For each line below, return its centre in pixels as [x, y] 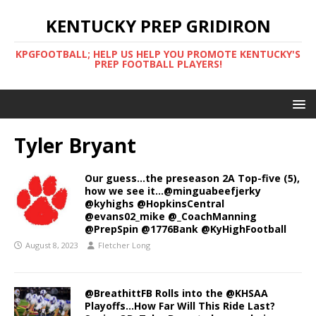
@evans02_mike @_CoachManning [171, 216]
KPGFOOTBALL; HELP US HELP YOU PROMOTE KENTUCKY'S [158, 54]
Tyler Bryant [75, 145]
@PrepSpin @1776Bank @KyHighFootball [186, 229]
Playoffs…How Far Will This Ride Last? [180, 306]
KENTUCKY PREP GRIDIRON [158, 26]
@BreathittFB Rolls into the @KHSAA [176, 293]
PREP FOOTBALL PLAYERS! [158, 64]
